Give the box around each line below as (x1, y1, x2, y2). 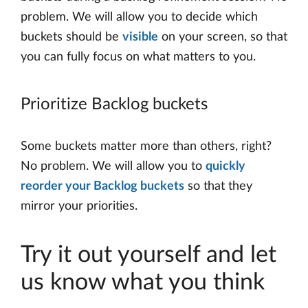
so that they (184, 179, 252, 192)
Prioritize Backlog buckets (21, 96, 208, 113)
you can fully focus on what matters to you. (21, 50, 256, 63)
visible (122, 30, 158, 43)
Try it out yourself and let (21, 243, 276, 267)
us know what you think (21, 270, 265, 294)
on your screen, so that (158, 30, 287, 43)
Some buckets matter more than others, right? (21, 140, 272, 153)
